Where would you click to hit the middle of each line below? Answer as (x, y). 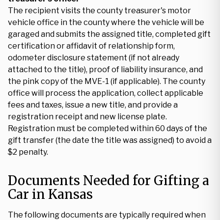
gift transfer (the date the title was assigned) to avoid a (110, 140)
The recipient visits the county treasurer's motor (99, 11)
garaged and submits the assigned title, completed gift (109, 34)
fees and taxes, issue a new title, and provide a (93, 105)
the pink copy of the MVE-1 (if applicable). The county (107, 81)
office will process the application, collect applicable (106, 93)
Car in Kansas (50, 194)
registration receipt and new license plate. (87, 117)
